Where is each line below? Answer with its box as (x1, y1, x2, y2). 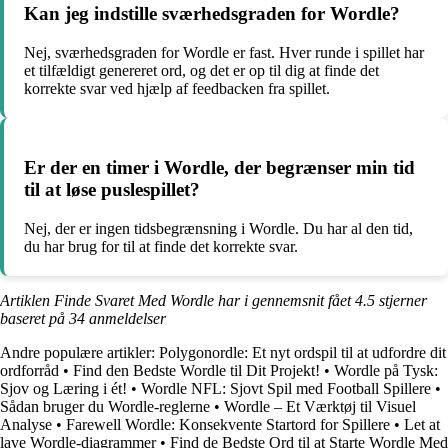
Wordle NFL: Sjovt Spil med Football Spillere (141, 379, 431, 397)
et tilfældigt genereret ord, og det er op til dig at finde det (24, 62, 379, 80)
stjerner (375, 291, 427, 309)
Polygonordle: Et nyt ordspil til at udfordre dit (159, 343, 446, 361)
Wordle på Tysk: (334, 361, 438, 379)
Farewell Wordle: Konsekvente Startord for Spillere (66, 415, 390, 433)
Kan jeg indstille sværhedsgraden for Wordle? (24, 3, 400, 25)
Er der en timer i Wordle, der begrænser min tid (24, 156, 415, 178)
